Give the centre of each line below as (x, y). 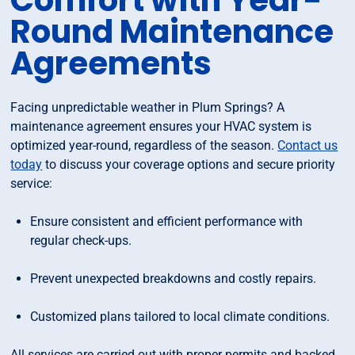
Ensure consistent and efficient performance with (167, 222)
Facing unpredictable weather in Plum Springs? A (148, 108)
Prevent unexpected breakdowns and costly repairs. (174, 279)
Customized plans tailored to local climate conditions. (180, 317)
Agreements (111, 64)
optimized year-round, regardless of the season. (144, 146)
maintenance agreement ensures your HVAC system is (161, 127)
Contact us (308, 146)
